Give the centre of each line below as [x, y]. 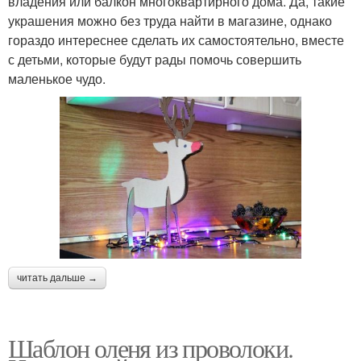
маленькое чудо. [57, 79]
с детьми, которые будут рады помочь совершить [155, 60]
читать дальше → [57, 278]
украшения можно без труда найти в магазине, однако [170, 21]
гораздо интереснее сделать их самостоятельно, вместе [176, 40]
